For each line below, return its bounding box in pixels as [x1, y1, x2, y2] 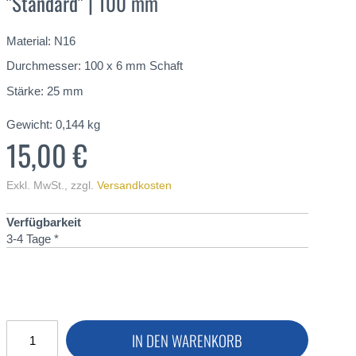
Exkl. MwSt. [6, 179, 64, 192]
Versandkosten [97, 179, 172, 192]
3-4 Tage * [6, 232, 59, 246]
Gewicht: [6, 117, 52, 131]
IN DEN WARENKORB [132, 329, 242, 351]
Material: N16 [6, 33, 75, 48]
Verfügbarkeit [6, 215, 81, 229]
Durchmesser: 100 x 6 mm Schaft [6, 59, 183, 73]
